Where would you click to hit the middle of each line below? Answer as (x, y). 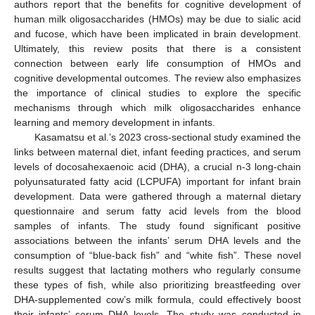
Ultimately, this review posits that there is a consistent (157, 49)
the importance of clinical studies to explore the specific (157, 93)
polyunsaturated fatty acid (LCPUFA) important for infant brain (157, 182)
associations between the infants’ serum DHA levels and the (157, 241)
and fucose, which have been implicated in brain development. (157, 34)
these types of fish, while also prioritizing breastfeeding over (157, 285)
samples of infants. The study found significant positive (157, 226)
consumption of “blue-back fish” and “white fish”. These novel (157, 256)
